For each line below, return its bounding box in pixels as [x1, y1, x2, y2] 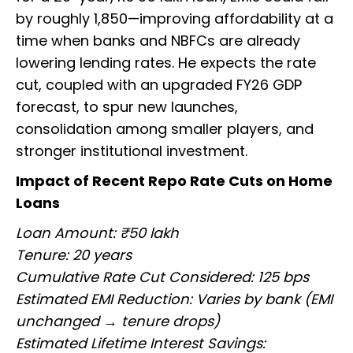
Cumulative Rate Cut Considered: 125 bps [16, 267, 309, 288]
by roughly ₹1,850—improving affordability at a [16, 9, 333, 29]
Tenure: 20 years [16, 245, 132, 266]
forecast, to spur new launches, [16, 97, 238, 117]
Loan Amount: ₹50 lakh [16, 223, 179, 243]
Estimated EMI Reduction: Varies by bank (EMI [16, 289, 333, 310]
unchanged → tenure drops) [16, 311, 220, 332]
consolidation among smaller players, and [16, 119, 314, 139]
